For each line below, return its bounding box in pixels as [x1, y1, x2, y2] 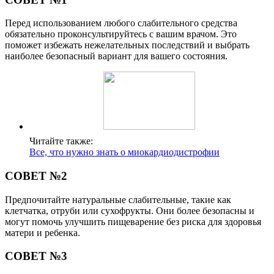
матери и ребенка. [5, 227, 80, 238]
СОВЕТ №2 [5, 169, 67, 182]
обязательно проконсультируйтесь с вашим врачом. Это [5, 29, 237, 40]
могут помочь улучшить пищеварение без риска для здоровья [5, 216, 261, 227]
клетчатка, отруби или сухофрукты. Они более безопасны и [5, 205, 254, 216]
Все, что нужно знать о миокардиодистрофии [29, 147, 220, 158]
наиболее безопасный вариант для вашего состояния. [5, 51, 228, 62]
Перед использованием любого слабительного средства [5, 18, 237, 29]
